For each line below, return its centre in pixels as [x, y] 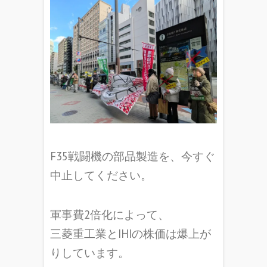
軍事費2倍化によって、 [110, 214]
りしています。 [90, 252]
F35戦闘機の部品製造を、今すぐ [133, 156]
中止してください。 [101, 176]
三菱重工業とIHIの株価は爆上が [131, 233]
